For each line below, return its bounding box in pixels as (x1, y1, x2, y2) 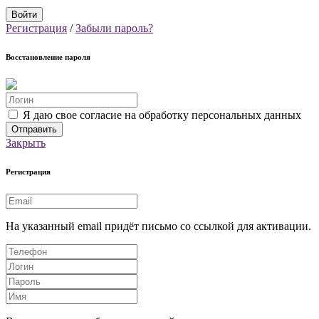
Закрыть (6, 137, 46, 150)
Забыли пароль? (75, 21, 153, 34)
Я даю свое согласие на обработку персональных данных (23, 109, 301, 122)
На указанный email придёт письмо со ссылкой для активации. (6, 220, 311, 233)
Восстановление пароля (6, 52, 90, 61)
